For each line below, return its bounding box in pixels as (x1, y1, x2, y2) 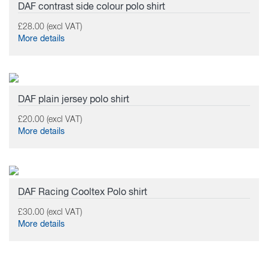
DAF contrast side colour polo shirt (18, 2, 165, 12)
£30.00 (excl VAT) (18, 208, 82, 217)
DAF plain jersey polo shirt (18, 95, 129, 105)
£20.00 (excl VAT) (18, 115, 82, 124)
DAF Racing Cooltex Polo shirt (18, 188, 147, 197)
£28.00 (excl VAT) (18, 23, 82, 31)
